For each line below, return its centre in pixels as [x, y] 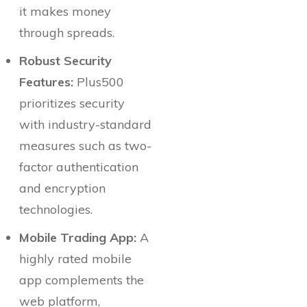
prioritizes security [72, 103]
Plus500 [99, 82]
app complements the [82, 280]
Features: [46, 82]
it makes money [65, 11]
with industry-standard [85, 124]
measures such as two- [85, 146]
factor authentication [79, 167]
